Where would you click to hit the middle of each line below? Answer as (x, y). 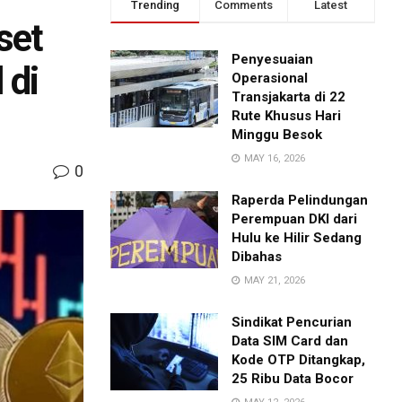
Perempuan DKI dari (295, 219)
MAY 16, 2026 (274, 159)
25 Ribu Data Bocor (293, 379)
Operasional (270, 79)
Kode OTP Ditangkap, (299, 360)
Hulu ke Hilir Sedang (297, 238)
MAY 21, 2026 (274, 281)
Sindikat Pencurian (292, 323)
